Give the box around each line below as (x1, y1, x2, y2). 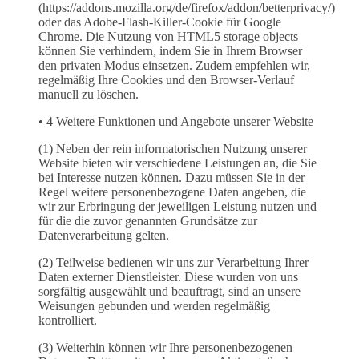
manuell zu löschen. (38, 87, 139, 102)
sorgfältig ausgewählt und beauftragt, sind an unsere (38, 284, 301, 299)
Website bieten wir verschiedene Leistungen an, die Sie (38, 156, 317, 171)
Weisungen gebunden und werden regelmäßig (38, 299, 270, 313)
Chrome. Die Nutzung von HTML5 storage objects (38, 30, 298, 44)
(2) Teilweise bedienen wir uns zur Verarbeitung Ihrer (38, 256, 309, 270)
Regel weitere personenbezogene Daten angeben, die (38, 185, 306, 200)
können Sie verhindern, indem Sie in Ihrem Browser (38, 44, 302, 58)
